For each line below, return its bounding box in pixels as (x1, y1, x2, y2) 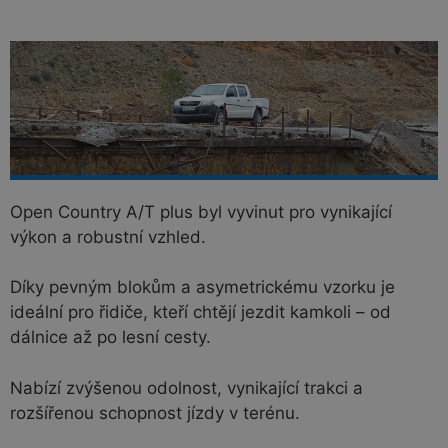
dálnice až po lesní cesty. (10, 327, 211, 348)
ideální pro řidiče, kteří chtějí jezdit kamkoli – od (10, 302, 391, 323)
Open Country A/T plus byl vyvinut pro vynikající (10, 201, 392, 222)
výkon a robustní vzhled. (10, 226, 206, 247)
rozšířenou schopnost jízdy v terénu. (10, 402, 300, 423)
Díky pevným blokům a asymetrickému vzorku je (10, 277, 395, 298)
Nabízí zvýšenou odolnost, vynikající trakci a (10, 377, 363, 398)
